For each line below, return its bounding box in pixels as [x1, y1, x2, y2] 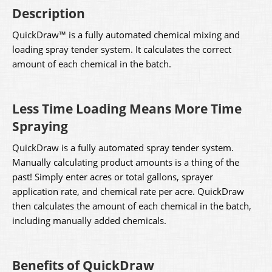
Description [12, 5, 85, 22]
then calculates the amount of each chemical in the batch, [12, 200, 251, 212]
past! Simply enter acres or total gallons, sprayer [12, 171, 213, 183]
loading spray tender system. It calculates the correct [12, 43, 231, 55]
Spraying [12, 118, 68, 135]
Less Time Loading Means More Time [12, 100, 242, 117]
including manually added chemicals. [12, 214, 169, 226]
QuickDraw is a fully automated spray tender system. [12, 141, 234, 154]
